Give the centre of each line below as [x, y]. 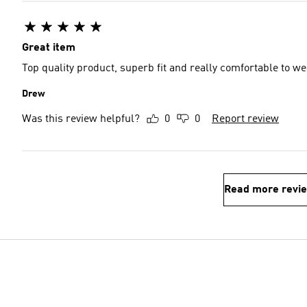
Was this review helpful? [81, 119]
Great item [49, 48]
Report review [245, 119]
